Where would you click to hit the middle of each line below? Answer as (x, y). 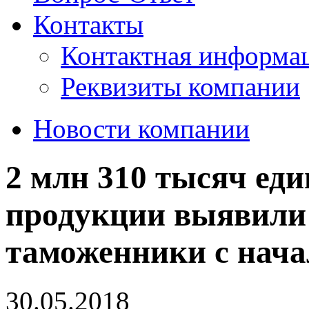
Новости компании (141, 129)
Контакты (88, 24)
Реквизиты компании (180, 87)
